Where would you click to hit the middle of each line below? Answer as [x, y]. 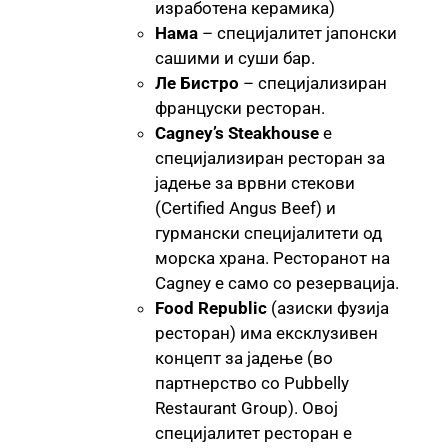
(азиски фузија [328, 307]
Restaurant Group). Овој [246, 407]
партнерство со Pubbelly [252, 382]
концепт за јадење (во [244, 357]
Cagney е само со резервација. [277, 282]
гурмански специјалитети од [268, 232]
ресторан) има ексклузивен [266, 332]
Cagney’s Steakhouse [237, 132]
